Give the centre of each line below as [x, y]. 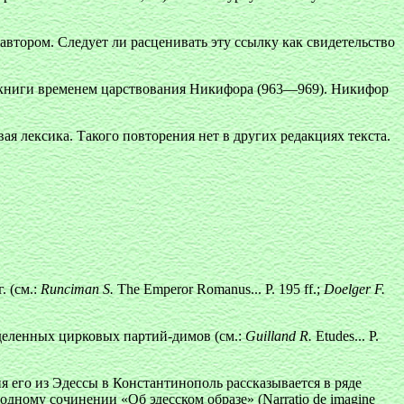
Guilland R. [279, 336]
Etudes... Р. [345, 336]
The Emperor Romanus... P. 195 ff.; [219, 289]
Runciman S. [77, 289]
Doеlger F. [354, 289]
